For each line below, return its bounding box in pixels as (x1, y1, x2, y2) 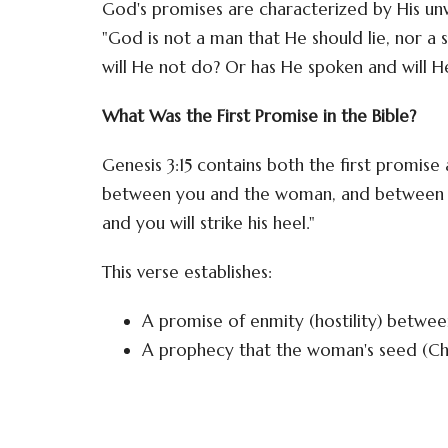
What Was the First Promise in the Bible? (102, 104, 416, 127)
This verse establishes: (102, 260, 272, 283)
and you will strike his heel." (102, 211, 315, 234)
